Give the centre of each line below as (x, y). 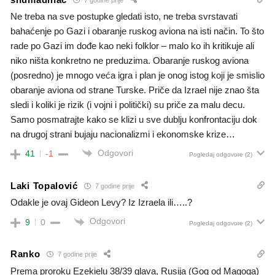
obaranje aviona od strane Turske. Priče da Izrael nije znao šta (135, 90)
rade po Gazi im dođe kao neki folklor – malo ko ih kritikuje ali (132, 46)
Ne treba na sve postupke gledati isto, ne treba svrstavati (124, 17)
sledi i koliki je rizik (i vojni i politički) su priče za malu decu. (128, 105)
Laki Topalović (44, 185)
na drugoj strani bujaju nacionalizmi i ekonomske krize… (123, 134)
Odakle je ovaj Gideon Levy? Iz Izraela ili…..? (101, 203)
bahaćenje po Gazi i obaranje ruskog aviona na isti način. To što (137, 31)
